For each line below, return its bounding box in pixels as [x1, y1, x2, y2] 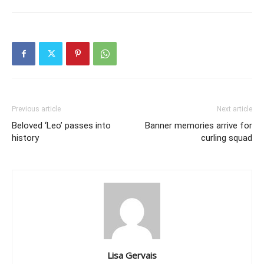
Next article [217, 105, 252, 114]
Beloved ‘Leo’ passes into [12, 120, 111, 131]
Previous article [12, 105, 61, 114]
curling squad [201, 133, 252, 144]
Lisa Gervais [107, 249, 157, 262]
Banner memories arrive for [145, 120, 252, 131]
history [12, 133, 39, 144]
